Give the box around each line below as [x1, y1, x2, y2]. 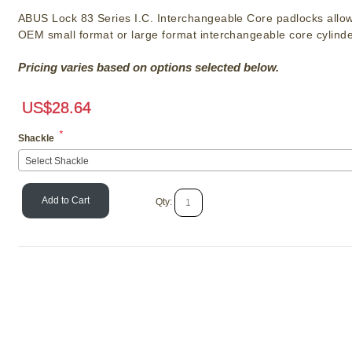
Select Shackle [24, 156, 89, 167]
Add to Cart [41, 195, 90, 207]
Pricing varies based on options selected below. [17, 60, 279, 75]
